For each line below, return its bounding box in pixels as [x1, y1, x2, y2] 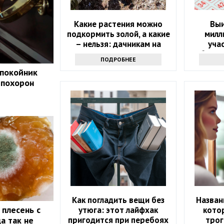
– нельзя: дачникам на [75, 38, 161, 49]
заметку [103, 48, 134, 59]
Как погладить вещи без [72, 194, 165, 205]
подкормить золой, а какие [66, 28, 170, 39]
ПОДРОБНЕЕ [100, 55, 136, 63]
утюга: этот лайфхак [78, 204, 158, 215]
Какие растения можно [74, 18, 163, 29]
